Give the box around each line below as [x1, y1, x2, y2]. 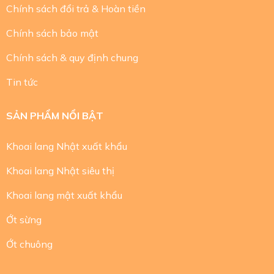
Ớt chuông [6, 238, 53, 251]
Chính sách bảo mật [6, 27, 98, 40]
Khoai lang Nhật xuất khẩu [6, 140, 127, 153]
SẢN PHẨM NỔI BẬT [6, 109, 103, 122]
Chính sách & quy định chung [6, 51, 138, 64]
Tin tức [6, 76, 38, 89]
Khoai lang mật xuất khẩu [6, 189, 122, 202]
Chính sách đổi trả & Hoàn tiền [6, 2, 146, 15]
